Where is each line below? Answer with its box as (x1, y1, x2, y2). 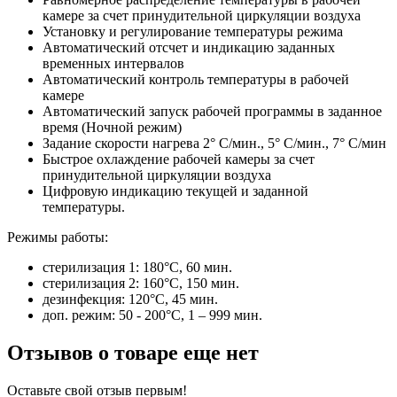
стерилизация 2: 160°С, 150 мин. (43, 275, 239, 291)
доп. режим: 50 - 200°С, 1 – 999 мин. (43, 307, 262, 323)
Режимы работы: (7, 229, 108, 245)
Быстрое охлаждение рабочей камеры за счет (43, 151, 315, 167)
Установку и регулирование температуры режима (43, 23, 343, 39)
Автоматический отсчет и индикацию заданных (43, 39, 335, 55)
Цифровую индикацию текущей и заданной (43, 183, 308, 198)
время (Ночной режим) (43, 119, 182, 135)
